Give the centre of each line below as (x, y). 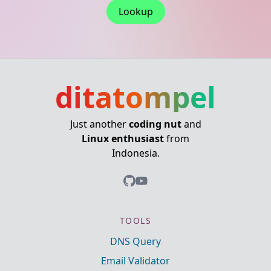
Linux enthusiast (123, 139)
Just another (99, 124)
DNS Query (135, 241)
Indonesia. (135, 153)
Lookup (135, 11)
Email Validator (135, 261)
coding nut (155, 124)
